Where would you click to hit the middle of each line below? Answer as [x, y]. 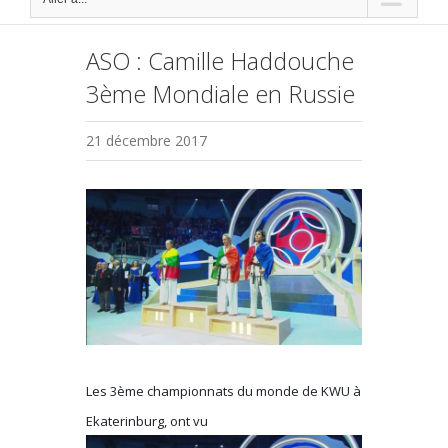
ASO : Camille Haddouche [220, 61]
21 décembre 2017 [147, 141]
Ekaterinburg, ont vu [147, 420]
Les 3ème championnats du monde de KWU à [224, 390]
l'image [109, 233]
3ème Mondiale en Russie [221, 94]
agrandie [115, 263]
